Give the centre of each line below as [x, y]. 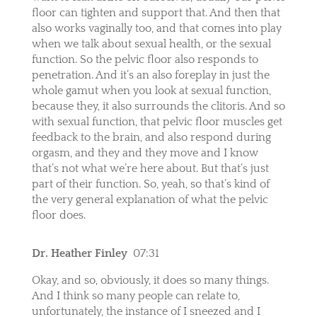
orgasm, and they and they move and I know [145, 152]
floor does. [58, 215]
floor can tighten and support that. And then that [156, 12]
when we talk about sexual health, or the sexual [151, 44]
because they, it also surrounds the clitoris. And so [158, 106]
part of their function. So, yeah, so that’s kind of [150, 184]
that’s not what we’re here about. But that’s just [150, 168]
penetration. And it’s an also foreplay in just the [150, 75]
